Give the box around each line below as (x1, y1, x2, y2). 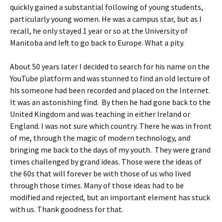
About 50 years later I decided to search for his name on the (10, 61, 210, 71)
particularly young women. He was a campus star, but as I (10, 13, 202, 24)
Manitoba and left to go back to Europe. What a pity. (10, 37, 184, 48)
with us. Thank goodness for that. (10, 204, 123, 214)
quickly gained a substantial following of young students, (10, 1, 203, 12)
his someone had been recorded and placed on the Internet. (10, 85, 210, 95)
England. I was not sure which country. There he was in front (10, 120, 212, 131)
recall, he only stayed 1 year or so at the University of (10, 25, 188, 36)
